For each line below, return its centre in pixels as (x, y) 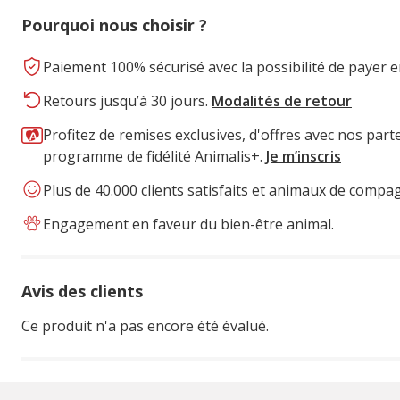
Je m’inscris (304, 156)
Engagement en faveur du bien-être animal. (188, 224)
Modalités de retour (282, 101)
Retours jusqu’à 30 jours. (127, 101)
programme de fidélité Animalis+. (154, 156)
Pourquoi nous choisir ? (114, 25)
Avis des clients (82, 291)
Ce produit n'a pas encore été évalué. (145, 326)
